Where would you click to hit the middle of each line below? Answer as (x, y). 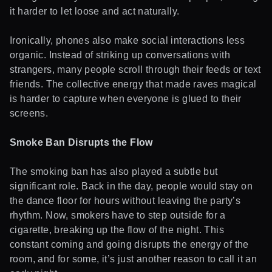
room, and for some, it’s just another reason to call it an (134, 259)
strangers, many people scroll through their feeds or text (135, 69)
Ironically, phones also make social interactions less (127, 40)
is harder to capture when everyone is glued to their (126, 98)
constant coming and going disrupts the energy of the (129, 244)
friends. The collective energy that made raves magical (133, 84)
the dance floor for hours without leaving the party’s (125, 200)
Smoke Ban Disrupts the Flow (81, 142)
